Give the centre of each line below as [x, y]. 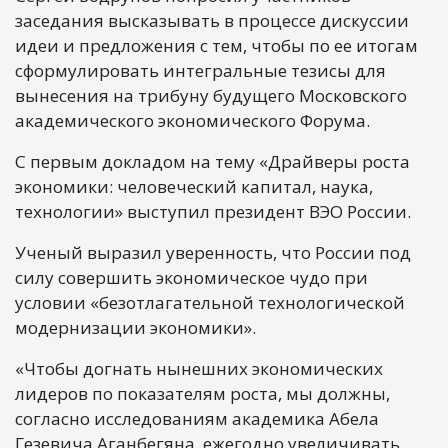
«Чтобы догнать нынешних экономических [199, 368]
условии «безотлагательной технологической [210, 302]
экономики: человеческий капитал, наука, [194, 186]
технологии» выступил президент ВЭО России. [213, 211]
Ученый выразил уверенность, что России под [213, 252]
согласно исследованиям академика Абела [197, 418]
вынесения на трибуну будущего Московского [211, 95]
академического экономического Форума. [192, 120]
